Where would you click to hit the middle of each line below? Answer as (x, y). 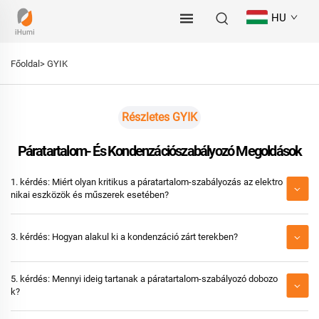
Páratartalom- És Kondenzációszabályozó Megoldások (159, 151)
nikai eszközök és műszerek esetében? (90, 195)
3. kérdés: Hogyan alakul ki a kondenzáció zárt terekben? (124, 237)
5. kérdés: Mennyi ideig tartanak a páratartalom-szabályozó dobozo (144, 279)
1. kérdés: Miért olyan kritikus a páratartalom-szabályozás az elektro (147, 182)
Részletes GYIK (159, 117)
